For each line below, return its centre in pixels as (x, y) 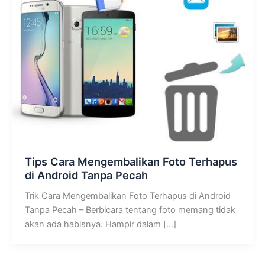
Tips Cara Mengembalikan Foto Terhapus (131, 162)
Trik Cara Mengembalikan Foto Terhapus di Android (127, 196)
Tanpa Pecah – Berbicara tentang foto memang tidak (130, 210)
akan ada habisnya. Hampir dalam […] (100, 224)
